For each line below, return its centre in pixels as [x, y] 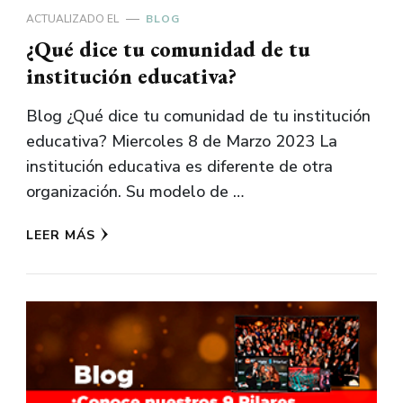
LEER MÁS [61, 235]
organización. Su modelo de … [135, 191]
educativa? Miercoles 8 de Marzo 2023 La [182, 141]
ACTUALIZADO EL [74, 18]
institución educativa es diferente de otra [179, 166]
